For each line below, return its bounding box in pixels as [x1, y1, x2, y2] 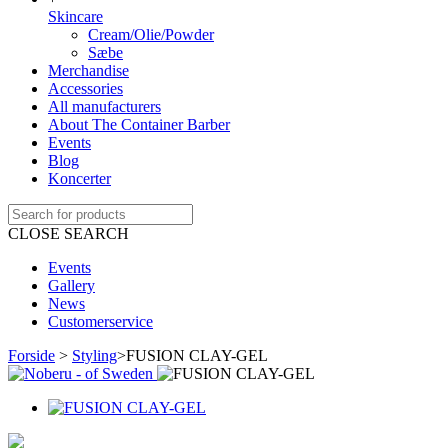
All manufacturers [48, 98, 161, 115]
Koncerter [48, 170, 111, 187]
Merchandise [48, 62, 129, 79]
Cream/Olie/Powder [88, 26, 214, 43]
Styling [72, 347, 117, 364]
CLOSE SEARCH [8, 225, 129, 242]
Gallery [48, 277, 95, 294]
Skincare [48, 8, 103, 25]
